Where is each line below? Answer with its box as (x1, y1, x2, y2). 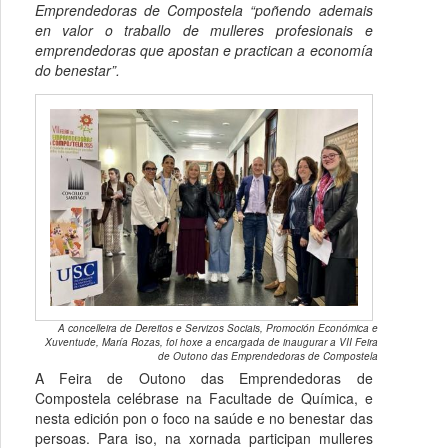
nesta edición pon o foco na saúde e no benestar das (34, 407, 373, 428)
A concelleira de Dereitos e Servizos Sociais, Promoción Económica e (57, 320, 378, 335)
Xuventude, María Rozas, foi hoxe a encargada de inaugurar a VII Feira (44, 334, 378, 349)
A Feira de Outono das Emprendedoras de (34, 367, 373, 388)
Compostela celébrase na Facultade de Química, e (34, 387, 373, 408)
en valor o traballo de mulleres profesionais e (34, 19, 373, 40)
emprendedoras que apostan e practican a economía (34, 39, 373, 60)
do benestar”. (34, 59, 124, 80)
